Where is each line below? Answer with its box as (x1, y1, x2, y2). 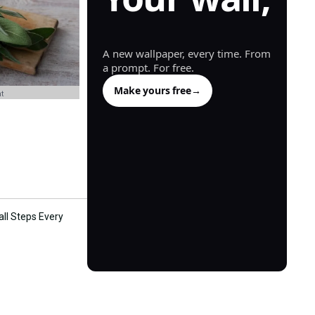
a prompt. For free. (103, 60, 194, 75)
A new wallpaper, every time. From (103, 46, 271, 61)
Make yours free (114, 84, 191, 98)
